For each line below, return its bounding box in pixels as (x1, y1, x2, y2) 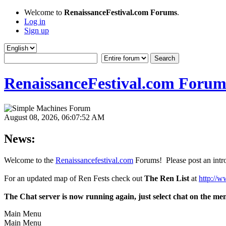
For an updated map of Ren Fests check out (4, 174, 144, 183)
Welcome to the (4, 155, 55, 164)
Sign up (24, 26, 49, 35)
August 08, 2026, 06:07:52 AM (4, 112, 104, 122)
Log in (24, 17, 45, 26)
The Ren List (144, 174, 189, 183)
